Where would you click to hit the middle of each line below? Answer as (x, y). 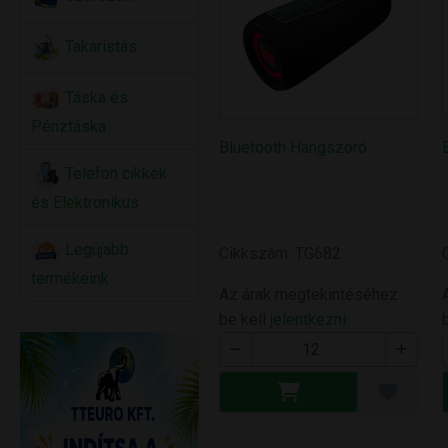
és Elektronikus (85, 202)
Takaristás (99, 47)
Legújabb (95, 250)
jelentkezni (308, 320)
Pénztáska (68, 126)
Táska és (94, 98)
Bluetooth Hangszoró (293, 147)
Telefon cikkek (114, 174)
